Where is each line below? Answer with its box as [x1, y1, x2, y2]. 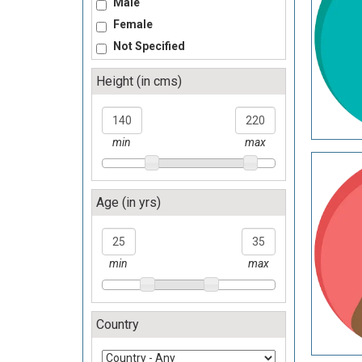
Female [111, 18, 153, 31]
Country [96, 316, 139, 332]
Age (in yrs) [96, 195, 161, 211]
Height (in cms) [96, 74, 182, 89]
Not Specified [111, 40, 185, 53]
